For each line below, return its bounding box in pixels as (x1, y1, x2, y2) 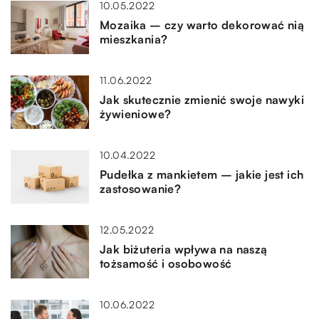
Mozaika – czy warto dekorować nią (100, 17, 305, 32)
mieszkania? (100, 31, 168, 46)
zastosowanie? (100, 181, 182, 196)
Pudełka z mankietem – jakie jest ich (100, 167, 304, 182)
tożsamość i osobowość (100, 256, 232, 271)
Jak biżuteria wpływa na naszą (100, 241, 268, 256)
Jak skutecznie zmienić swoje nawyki (100, 92, 304, 107)
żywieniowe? (100, 106, 172, 121)
